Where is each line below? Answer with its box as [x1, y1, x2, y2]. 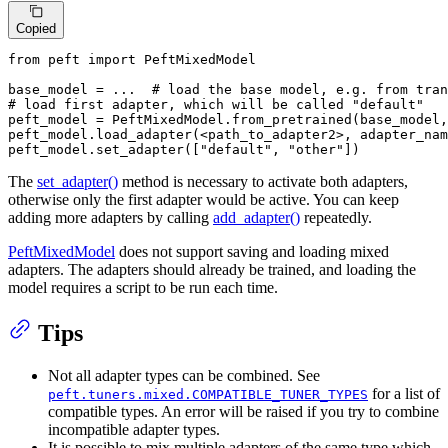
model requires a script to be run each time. [8, 278, 278, 296]
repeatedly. [300, 208, 372, 226]
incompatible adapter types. [48, 420, 220, 438]
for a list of [368, 384, 440, 402]
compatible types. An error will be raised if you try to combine [48, 402, 439, 420]
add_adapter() [213, 208, 300, 226]
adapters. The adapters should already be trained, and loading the [8, 260, 416, 278]
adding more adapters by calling [8, 208, 213, 226]
